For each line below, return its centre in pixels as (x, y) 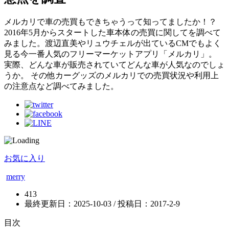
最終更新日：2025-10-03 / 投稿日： (87, 203)
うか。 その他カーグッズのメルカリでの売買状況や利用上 (111, 75)
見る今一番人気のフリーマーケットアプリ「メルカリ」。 (110, 54)
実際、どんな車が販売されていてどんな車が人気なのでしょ (114, 64)
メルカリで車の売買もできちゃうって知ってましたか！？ (110, 21)
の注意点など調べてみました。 (61, 86)
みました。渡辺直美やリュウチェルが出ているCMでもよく (113, 43)
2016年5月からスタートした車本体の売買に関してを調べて (112, 32)
